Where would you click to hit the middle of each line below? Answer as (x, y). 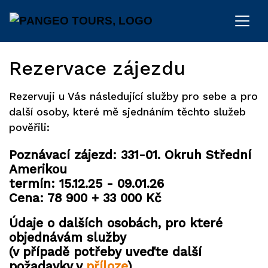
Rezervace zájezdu (97, 68)
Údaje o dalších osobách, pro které (116, 223)
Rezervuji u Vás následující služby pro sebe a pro (133, 96)
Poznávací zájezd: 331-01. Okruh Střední (130, 155)
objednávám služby (68, 238)
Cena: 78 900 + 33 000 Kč (85, 198)
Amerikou (38, 170)
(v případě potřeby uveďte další (105, 252)
